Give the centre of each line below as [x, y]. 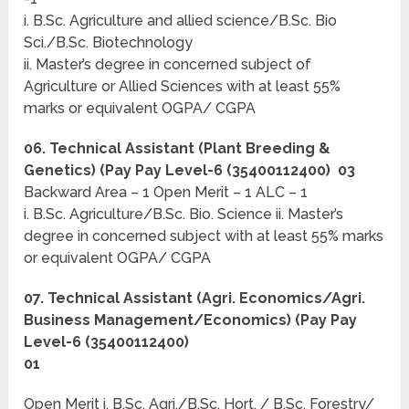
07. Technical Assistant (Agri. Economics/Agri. [195, 299]
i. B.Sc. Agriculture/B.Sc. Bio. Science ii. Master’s [184, 215]
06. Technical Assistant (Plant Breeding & [178, 149]
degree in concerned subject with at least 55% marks [204, 236]
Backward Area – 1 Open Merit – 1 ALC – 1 [166, 193]
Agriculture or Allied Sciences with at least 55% [183, 87]
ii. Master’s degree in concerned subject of [168, 65]
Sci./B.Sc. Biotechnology [109, 43]
